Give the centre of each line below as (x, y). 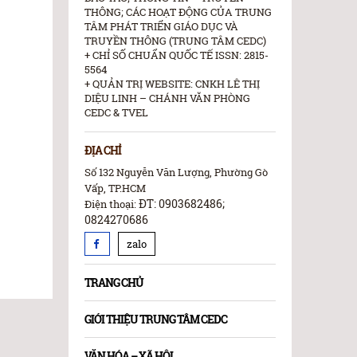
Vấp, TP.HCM (115, 188)
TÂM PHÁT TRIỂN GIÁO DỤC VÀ (161, 27)
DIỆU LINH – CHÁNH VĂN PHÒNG (167, 98)
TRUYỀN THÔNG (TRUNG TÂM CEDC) (175, 41)
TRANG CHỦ (114, 283)
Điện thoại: (112, 204)
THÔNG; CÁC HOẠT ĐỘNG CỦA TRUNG (178, 12)
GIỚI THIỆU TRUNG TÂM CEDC (156, 320)
